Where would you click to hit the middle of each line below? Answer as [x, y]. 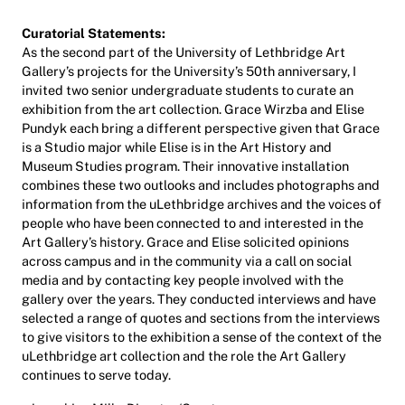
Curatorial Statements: [94, 33]
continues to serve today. [96, 374]
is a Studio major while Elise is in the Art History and [177, 146]
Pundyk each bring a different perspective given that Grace [201, 127]
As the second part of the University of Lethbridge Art [184, 52]
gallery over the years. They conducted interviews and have [199, 298]
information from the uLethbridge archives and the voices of [202, 203]
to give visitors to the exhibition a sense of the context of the [202, 336]
